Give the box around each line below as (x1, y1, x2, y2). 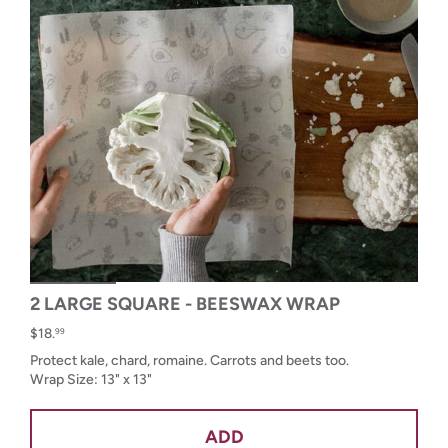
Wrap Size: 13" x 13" (30, 371, 152, 389)
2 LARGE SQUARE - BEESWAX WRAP (30, 293, 340, 316)
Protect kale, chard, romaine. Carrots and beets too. (30, 352, 349, 370)
